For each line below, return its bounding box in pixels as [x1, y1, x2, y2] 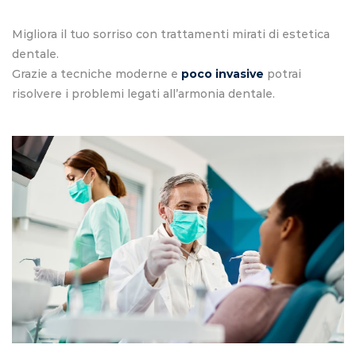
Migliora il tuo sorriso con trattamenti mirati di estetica [12, 27, 330, 42]
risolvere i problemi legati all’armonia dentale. [12, 87, 275, 102]
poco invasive [181, 67, 264, 82]
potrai [264, 67, 301, 82]
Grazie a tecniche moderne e [12, 67, 181, 82]
